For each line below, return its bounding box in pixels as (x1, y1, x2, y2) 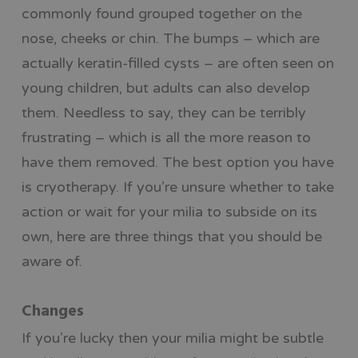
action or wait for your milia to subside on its (21, 202, 317, 221)
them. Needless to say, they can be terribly (21, 103, 306, 121)
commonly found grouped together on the (21, 4, 302, 22)
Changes (21, 298, 84, 324)
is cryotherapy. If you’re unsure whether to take (21, 177, 334, 196)
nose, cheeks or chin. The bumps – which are (21, 29, 320, 47)
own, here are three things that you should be (21, 227, 322, 245)
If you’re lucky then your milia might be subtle (21, 328, 324, 347)
